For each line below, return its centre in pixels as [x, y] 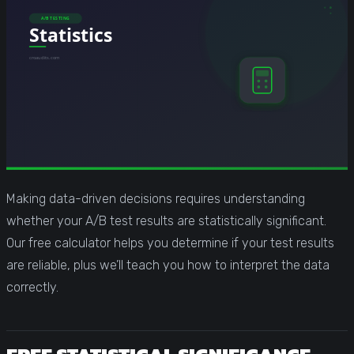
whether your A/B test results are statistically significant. [166, 220]
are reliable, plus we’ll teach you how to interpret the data [168, 265]
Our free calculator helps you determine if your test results [170, 243]
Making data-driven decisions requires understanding [156, 198]
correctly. [32, 287]
